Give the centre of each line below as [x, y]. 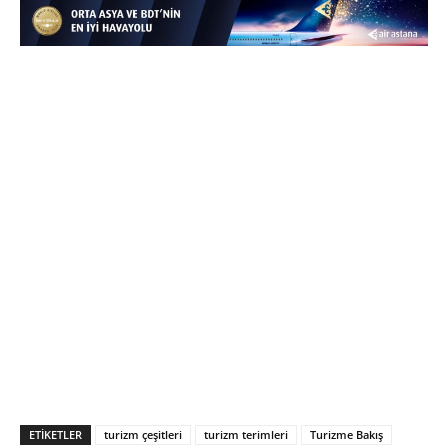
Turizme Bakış [346, 434]
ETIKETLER [55, 434]
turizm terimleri [246, 434]
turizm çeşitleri [143, 434]
